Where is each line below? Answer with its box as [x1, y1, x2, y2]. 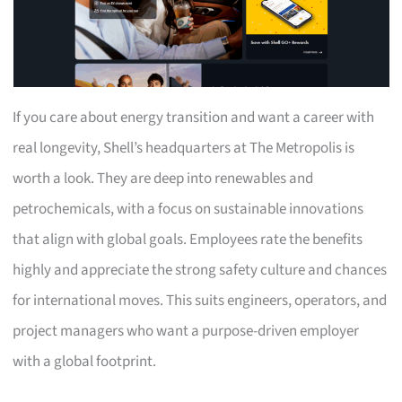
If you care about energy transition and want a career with [13, 106, 375, 128]
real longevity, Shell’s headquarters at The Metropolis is [13, 136, 355, 159]
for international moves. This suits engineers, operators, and [13, 289, 388, 311]
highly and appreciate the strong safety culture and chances [13, 258, 388, 281]
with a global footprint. [13, 350, 157, 372]
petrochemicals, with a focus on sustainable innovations [13, 197, 364, 220]
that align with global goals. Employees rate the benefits [13, 228, 363, 250]
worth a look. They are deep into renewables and [13, 167, 314, 189]
